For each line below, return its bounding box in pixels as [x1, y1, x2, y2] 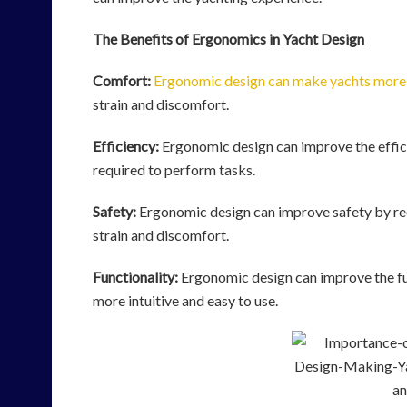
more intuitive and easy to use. [93, 292, 278, 310]
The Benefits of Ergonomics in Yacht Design [93, 30, 364, 48]
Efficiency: [93, 137, 159, 155]
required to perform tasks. [93, 161, 255, 179]
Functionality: [93, 268, 178, 286]
